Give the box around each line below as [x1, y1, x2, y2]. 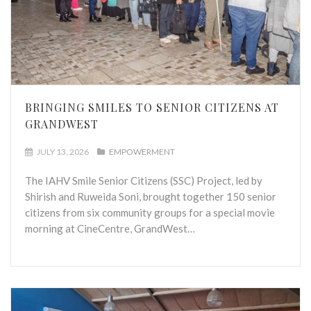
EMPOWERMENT [109, 146, 175, 158]
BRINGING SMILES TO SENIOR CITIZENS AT [25, 100, 279, 115]
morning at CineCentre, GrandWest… [25, 222, 195, 235]
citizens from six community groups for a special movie [25, 206, 275, 219]
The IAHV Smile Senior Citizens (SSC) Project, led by [25, 174, 262, 187]
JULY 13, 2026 [35, 146, 89, 158]
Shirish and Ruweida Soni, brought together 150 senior [25, 190, 276, 203]
